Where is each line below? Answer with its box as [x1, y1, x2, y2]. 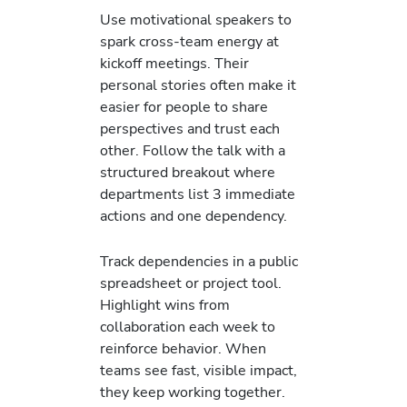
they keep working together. [100, 382, 285, 403]
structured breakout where [100, 162, 275, 184]
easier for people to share [100, 96, 268, 118]
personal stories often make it [100, 74, 296, 96]
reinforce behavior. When [100, 338, 266, 360]
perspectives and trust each [100, 118, 280, 140]
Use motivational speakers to [100, 9, 292, 31]
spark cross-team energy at [100, 31, 279, 53]
